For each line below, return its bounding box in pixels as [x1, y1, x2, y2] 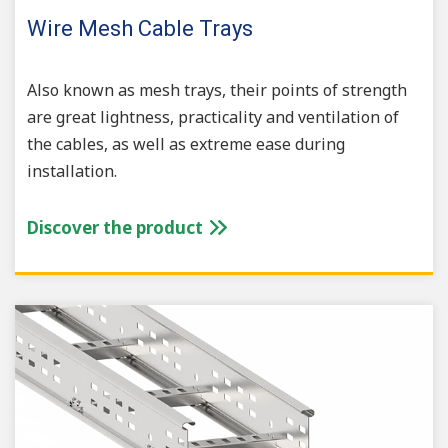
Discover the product [27, 215, 207, 239]
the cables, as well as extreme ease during [27, 132, 345, 155]
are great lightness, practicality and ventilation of [27, 105, 399, 128]
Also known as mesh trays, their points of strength [27, 78, 407, 101]
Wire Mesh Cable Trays [27, 15, 253, 41]
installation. [27, 159, 117, 182]
